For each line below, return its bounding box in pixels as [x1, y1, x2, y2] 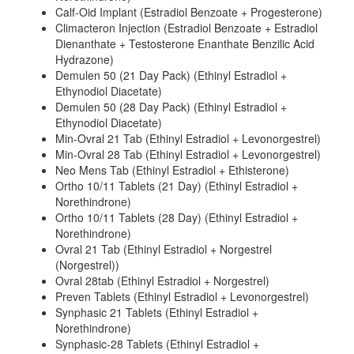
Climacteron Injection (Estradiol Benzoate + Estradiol [55, 20, 318, 36]
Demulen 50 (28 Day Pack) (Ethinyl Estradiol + [55, 99, 287, 115]
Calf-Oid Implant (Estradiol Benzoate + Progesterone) [55, 4, 322, 20]
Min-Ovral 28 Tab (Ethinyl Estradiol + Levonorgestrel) [55, 146, 321, 162]
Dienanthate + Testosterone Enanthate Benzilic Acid [55, 36, 314, 51]
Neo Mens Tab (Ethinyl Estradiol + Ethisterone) [55, 162, 289, 178]
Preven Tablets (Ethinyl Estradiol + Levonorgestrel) [55, 288, 309, 304]
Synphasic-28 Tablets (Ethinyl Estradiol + [55, 336, 259, 352]
